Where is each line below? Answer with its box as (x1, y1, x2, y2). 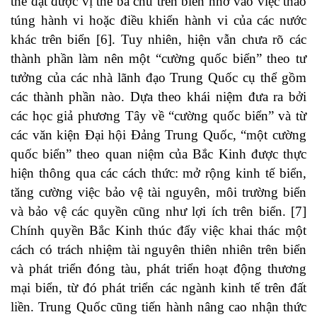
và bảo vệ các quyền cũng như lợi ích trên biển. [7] (11, 204, 306, 219)
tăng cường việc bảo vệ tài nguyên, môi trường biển (11, 185, 306, 200)
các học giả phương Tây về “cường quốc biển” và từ (11, 108, 306, 124)
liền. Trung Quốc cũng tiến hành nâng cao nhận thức (11, 299, 306, 315)
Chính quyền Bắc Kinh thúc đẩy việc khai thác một (11, 223, 306, 238)
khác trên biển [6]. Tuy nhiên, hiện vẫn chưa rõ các (11, 32, 306, 47)
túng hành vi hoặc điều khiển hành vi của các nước (11, 13, 306, 28)
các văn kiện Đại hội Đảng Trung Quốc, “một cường (11, 127, 306, 143)
